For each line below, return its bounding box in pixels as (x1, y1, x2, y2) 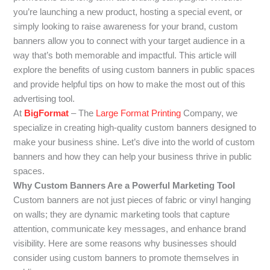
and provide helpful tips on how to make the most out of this (13, 79, 246, 89)
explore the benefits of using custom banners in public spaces (13, 64, 256, 75)
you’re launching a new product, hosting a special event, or (13, 7, 243, 17)
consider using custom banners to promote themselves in (13, 253, 239, 263)
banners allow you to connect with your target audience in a (13, 36, 245, 46)
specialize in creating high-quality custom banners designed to (13, 122, 257, 133)
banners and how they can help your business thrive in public (13, 151, 253, 162)
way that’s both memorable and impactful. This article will (13, 50, 237, 60)
